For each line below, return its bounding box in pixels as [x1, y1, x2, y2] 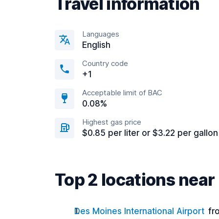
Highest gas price [82, 117, 141, 127]
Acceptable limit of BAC [82, 88, 162, 97]
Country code [82, 59, 128, 68]
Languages [82, 29, 119, 39]
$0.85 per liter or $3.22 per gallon [82, 128, 218, 138]
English [82, 40, 110, 50]
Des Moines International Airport [74, 206, 204, 216]
